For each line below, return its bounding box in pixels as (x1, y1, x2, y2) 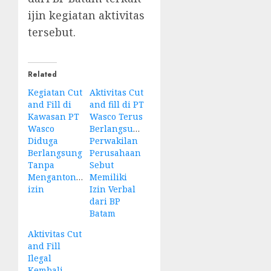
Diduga (28, 135, 58, 147)
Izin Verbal (89, 183, 135, 195)
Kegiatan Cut (28, 87, 82, 99)
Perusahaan (89, 147, 141, 159)
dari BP (89, 195, 120, 207)
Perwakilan (89, 135, 138, 147)
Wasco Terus (89, 111, 143, 123)
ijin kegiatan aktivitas (28, 8, 145, 23)
